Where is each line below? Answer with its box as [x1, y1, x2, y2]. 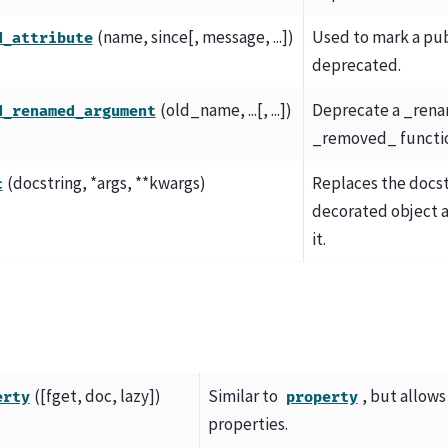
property [285, 387, 358, 407]
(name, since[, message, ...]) [96, 26, 294, 49]
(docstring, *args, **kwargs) [6, 172, 206, 195]
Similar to [208, 384, 282, 407]
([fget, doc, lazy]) [33, 384, 161, 407]
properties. [208, 412, 289, 435]
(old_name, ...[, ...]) [159, 99, 292, 122]
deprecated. [312, 54, 402, 77]
